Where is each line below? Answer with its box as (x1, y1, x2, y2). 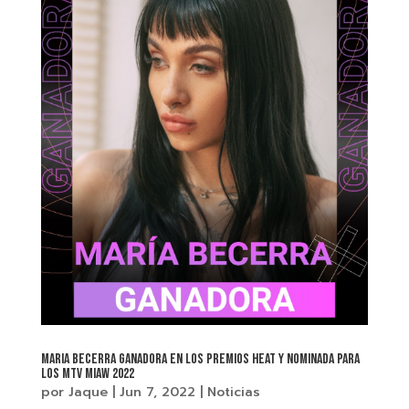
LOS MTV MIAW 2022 (40, 365, 134, 383)
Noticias (206, 383, 260, 403)
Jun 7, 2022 (119, 383, 195, 403)
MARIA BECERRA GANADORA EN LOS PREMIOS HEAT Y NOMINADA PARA (40, 351, 360, 369)
